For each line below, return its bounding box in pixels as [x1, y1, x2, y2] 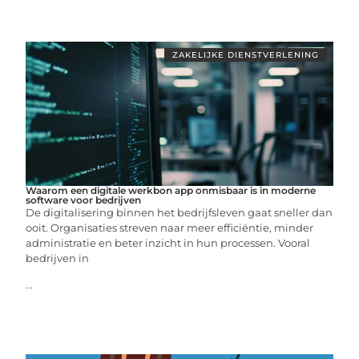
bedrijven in [26, 251, 90, 264]
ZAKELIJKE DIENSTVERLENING [171, 49, 319, 60]
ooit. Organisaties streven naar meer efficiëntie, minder [26, 220, 314, 234]
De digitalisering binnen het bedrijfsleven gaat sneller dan [26, 205, 333, 219]
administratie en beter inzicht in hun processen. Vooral [26, 236, 311, 249]
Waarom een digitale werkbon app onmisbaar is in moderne [26, 184, 317, 196]
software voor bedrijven [26, 193, 142, 206]
